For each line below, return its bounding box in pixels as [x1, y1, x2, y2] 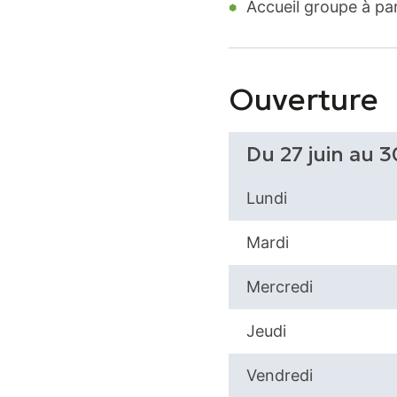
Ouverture [228, 81, 378, 118]
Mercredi [245, 277, 313, 296]
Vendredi [245, 366, 313, 385]
